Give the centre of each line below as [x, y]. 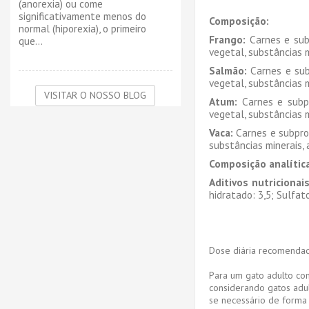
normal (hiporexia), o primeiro [82, 28]
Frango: [227, 39]
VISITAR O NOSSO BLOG [96, 95]
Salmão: [228, 70]
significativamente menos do [82, 16]
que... [31, 41]
